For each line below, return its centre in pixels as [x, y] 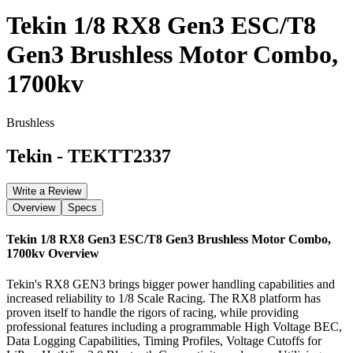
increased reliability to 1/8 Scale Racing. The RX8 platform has [163, 299]
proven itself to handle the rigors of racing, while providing [152, 313]
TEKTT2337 [119, 156]
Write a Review [47, 191]
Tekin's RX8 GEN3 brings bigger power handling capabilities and [171, 284]
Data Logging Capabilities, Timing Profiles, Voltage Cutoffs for [164, 341]
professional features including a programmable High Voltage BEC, [174, 327]
